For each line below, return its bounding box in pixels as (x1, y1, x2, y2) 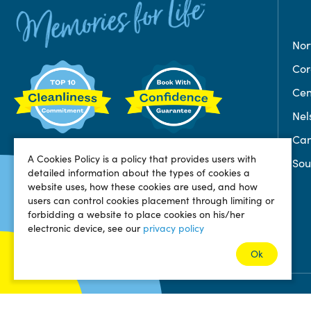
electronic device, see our (28, 221, 143, 235)
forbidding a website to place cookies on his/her (28, 208, 244, 221)
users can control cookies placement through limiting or (28, 194, 274, 207)
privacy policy (143, 221, 204, 235)
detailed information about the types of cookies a (28, 166, 250, 179)
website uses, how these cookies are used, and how (28, 180, 258, 193)
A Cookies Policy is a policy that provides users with (28, 152, 256, 165)
